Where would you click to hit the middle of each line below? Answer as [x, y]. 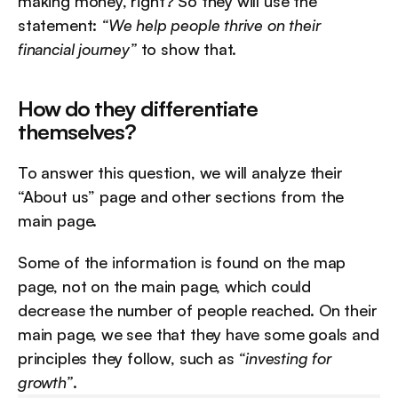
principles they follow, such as [128, 358]
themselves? [77, 132]
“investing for [285, 358]
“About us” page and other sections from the [181, 197]
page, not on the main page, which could [164, 287]
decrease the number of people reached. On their [198, 310]
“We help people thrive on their [211, 25]
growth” [45, 382]
